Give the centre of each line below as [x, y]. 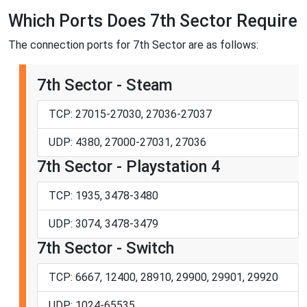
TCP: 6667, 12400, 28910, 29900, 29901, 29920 [163, 278]
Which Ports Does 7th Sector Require [153, 21]
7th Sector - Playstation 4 [128, 167]
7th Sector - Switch [106, 248]
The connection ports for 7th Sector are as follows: [133, 45]
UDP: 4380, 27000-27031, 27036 [127, 143]
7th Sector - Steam [105, 85]
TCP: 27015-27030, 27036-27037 [130, 114]
